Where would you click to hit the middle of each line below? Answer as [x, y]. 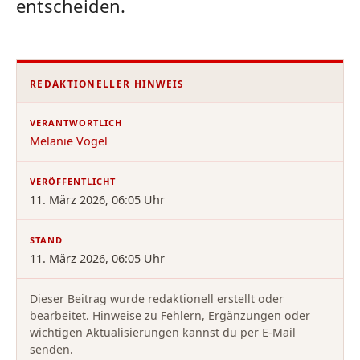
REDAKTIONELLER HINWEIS [107, 83]
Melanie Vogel [69, 141]
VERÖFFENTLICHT [73, 181]
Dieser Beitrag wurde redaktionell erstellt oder [157, 298]
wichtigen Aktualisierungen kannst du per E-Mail [163, 332]
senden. [51, 349]
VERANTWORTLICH [76, 122]
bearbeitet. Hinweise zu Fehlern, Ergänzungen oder [170, 315]
